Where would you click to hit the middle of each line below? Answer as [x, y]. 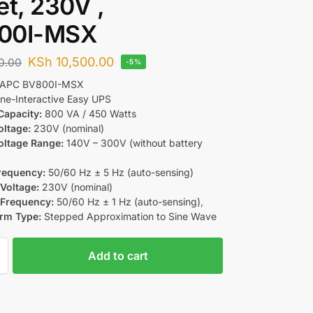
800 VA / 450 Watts [89, 113]
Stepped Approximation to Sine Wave [129, 216]
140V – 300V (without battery [133, 143]
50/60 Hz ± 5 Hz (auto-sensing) [120, 172]
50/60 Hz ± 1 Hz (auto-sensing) [128, 201]
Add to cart [118, 255]
